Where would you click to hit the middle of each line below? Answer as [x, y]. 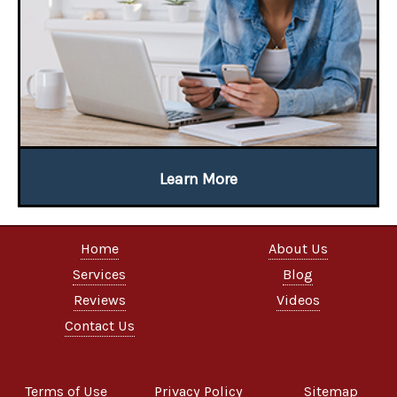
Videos [298, 300]
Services [99, 275]
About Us [298, 249]
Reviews [99, 300]
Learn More [198, 179]
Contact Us [99, 326]
